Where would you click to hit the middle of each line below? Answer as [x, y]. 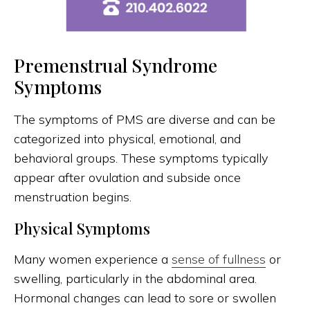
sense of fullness [219, 259]
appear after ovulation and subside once [127, 178]
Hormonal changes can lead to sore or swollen [145, 298]
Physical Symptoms [82, 229]
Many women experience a [93, 259]
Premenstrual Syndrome [116, 66]
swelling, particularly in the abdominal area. [135, 279]
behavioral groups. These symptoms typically [141, 158]
